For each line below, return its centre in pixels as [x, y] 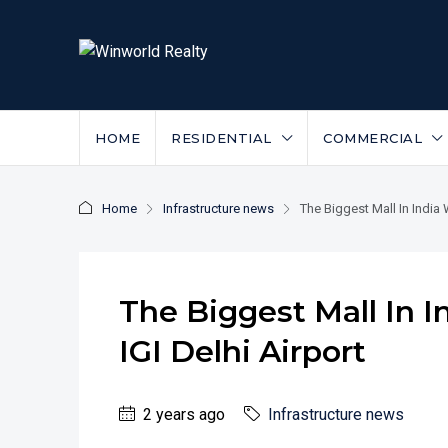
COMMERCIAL [372, 138]
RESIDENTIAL [221, 138]
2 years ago [182, 414]
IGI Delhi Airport [242, 351]
